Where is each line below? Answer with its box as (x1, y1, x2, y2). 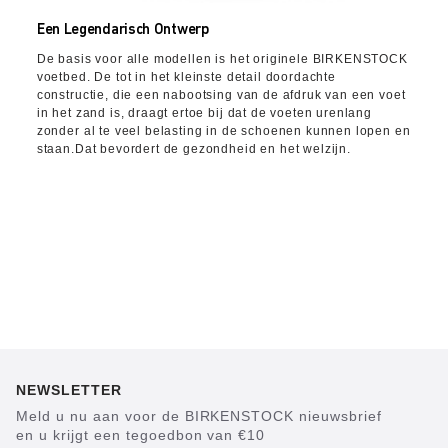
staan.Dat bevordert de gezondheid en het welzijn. (36, 142, 351, 157)
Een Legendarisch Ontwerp (36, 23, 209, 39)
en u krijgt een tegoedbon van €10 (16, 427, 266, 444)
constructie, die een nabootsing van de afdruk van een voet (36, 88, 406, 103)
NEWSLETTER (16, 382, 122, 399)
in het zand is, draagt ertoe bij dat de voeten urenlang (36, 106, 373, 121)
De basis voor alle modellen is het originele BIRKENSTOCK (36, 52, 408, 67)
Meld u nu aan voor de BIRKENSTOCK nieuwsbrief (16, 408, 383, 425)
